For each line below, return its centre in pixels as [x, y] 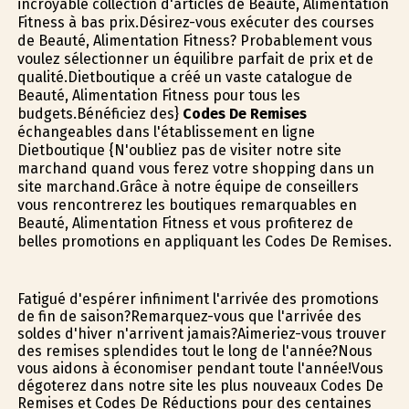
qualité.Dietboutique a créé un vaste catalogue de [184, 78]
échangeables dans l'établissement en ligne [166, 132]
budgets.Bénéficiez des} [100, 114]
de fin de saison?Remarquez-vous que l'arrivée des [189, 316]
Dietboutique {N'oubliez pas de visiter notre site [179, 151]
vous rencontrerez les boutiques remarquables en [187, 205]
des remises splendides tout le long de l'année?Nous [194, 351]
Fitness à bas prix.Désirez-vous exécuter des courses [195, 23]
